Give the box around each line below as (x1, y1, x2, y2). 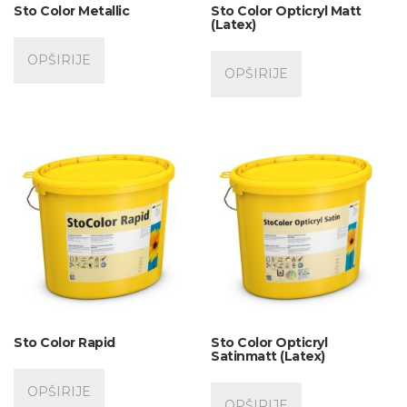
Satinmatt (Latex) (211, 348, 325, 365)
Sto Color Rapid (14, 334, 115, 352)
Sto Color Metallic (14, 2, 129, 19)
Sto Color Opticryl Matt (211, 2, 362, 19)
